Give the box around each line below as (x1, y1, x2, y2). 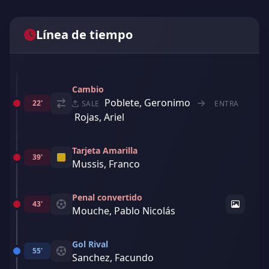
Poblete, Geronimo (104, 96, 191, 109)
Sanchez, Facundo (72, 251, 154, 264)
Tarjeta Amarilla (72, 145, 138, 156)
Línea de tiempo (36, 26, 133, 43)
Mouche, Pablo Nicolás (72, 204, 175, 217)
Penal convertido (72, 192, 142, 203)
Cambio (72, 83, 104, 95)
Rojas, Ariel (74, 110, 124, 124)
